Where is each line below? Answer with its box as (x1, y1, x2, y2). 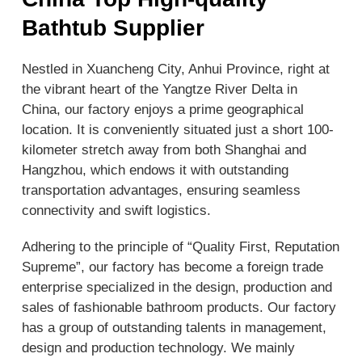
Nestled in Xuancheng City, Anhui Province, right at (22, 61, 330, 77)
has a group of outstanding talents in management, (22, 319, 327, 335)
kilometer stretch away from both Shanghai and (22, 141, 307, 158)
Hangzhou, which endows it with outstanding (22, 162, 289, 178)
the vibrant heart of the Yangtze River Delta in (22, 81, 298, 97)
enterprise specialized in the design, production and (22, 279, 333, 295)
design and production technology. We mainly (22, 339, 296, 356)
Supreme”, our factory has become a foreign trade (22, 259, 324, 275)
